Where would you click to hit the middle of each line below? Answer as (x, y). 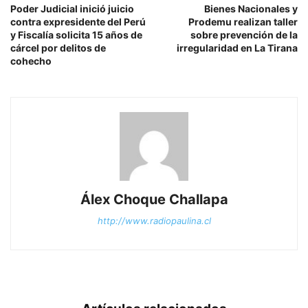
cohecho (32, 61)
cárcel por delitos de (58, 48)
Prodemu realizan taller (243, 22)
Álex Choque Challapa (154, 199)
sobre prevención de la (244, 35)
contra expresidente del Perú (78, 22)
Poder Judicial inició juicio (72, 9)
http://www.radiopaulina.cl (154, 221)
